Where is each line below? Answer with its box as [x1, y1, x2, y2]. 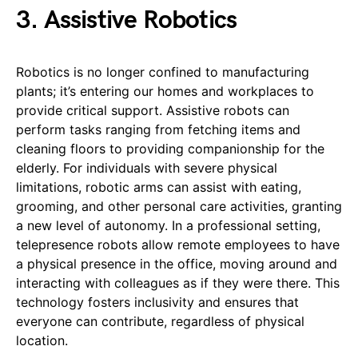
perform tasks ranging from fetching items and [16, 121, 300, 137]
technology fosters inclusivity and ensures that [16, 293, 299, 310]
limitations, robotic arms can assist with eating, [16, 178, 301, 195]
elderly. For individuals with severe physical [16, 159, 277, 176]
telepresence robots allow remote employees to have [16, 236, 340, 253]
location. [16, 332, 68, 348]
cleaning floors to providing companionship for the [16, 140, 324, 157]
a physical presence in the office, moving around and [16, 255, 337, 272]
